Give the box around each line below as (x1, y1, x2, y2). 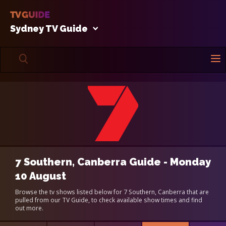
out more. (15, 203, 43, 212)
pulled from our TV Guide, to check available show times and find (15, 195, 202, 204)
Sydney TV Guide (10, 23, 88, 34)
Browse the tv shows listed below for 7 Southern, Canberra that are (15, 187, 209, 196)
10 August (15, 169, 66, 182)
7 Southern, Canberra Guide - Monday (15, 155, 211, 168)
